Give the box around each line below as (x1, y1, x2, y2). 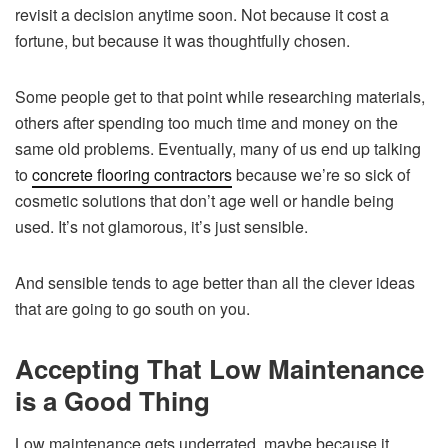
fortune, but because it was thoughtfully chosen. (15, 28, 350, 52)
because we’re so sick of (232, 162, 410, 186)
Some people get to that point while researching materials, (15, 84, 425, 108)
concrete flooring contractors (32, 162, 232, 186)
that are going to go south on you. (15, 296, 250, 320)
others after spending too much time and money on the (15, 110, 398, 134)
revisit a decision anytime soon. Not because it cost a (15, 2, 389, 26)
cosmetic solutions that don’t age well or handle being (15, 188, 394, 212)
